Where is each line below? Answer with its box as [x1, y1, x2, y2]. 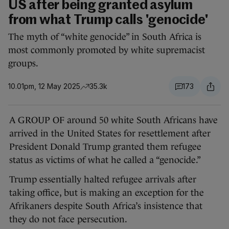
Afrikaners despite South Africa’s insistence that [9, 201, 202, 212]
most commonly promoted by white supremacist [8, 45, 205, 56]
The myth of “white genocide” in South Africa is [8, 32, 201, 42]
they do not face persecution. [9, 214, 127, 225]
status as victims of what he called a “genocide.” [9, 155, 201, 166]
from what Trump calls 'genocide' [8, 14, 209, 28]
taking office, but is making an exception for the [9, 188, 204, 198]
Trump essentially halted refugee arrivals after [9, 174, 196, 185]
